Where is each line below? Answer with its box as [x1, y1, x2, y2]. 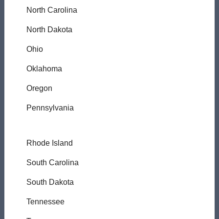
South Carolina [26, 158, 79, 167]
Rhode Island [26, 138, 73, 147]
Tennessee [26, 197, 65, 206]
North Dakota [26, 25, 72, 34]
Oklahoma [26, 64, 62, 73]
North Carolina [26, 5, 77, 14]
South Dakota [26, 177, 74, 186]
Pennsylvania [26, 103, 74, 112]
